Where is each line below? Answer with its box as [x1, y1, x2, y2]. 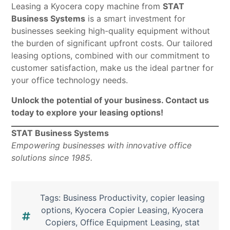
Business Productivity [63, 193, 146, 203]
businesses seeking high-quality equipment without [11, 26, 210, 36]
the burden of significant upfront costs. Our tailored [11, 38, 213, 49]
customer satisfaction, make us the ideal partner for [11, 63, 214, 73]
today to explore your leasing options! [11, 107, 164, 118]
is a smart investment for [85, 13, 186, 24]
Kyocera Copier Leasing [75, 205, 167, 216]
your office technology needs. [11, 75, 128, 86]
